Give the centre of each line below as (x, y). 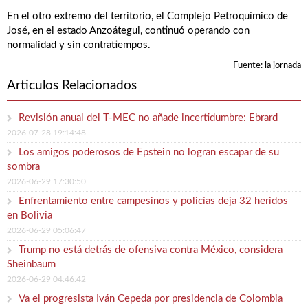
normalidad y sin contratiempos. (79, 45)
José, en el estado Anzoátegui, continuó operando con (128, 31)
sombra (23, 166)
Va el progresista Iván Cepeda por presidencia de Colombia (151, 298)
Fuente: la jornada (267, 65)
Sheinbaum (31, 264)
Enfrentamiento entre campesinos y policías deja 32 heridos (153, 201)
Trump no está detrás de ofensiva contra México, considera (151, 250)
